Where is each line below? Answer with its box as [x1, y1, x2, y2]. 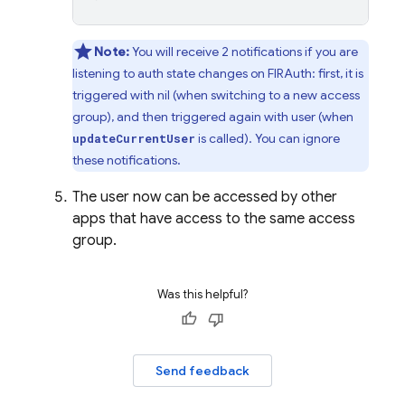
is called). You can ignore [195, 130, 340, 146]
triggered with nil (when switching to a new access [72, 87, 360, 103]
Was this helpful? [157, 287, 248, 302]
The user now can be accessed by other [72, 188, 337, 206]
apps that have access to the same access [72, 210, 355, 228]
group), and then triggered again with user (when [72, 108, 353, 125]
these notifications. [72, 152, 181, 168]
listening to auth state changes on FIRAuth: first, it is [72, 65, 363, 81]
